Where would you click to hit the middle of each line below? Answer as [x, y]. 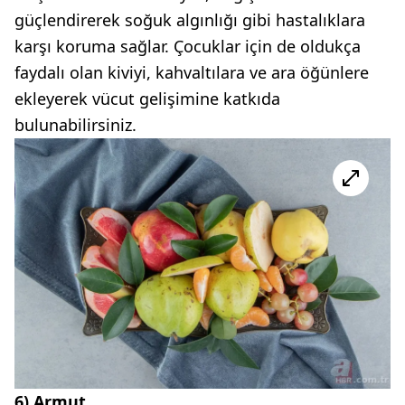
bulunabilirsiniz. [75, 124]
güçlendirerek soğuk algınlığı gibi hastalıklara [190, 19]
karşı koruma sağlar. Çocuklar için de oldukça [188, 46]
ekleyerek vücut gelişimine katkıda [147, 98]
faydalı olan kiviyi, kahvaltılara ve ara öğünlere [192, 72]
